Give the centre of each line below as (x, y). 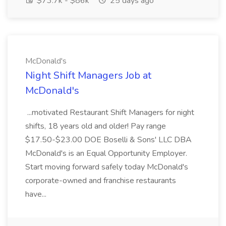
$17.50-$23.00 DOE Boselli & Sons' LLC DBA (108, 140)
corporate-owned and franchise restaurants (101, 181)
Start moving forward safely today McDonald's (107, 167)
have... (37, 194)
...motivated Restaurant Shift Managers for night (110, 112)
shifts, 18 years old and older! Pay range (96, 126)
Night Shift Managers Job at (88, 75)
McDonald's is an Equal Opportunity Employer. (106, 153)
